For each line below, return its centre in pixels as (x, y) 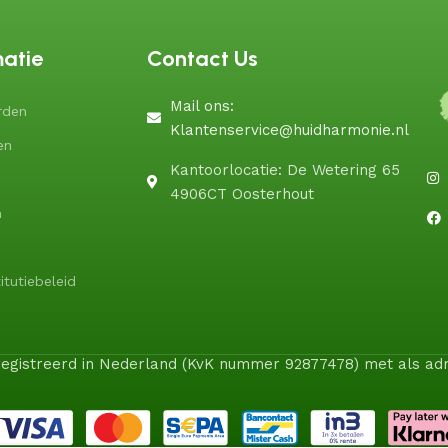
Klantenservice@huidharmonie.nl (289, 130)
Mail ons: (201, 106)
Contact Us (202, 58)
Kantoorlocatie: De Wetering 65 (284, 170)
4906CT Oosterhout (241, 194)
